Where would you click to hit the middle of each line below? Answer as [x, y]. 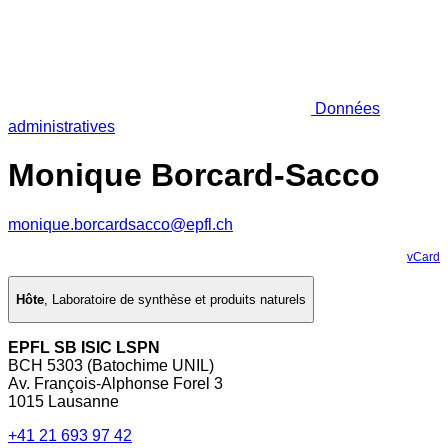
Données [346, 108]
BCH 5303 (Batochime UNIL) [111, 366]
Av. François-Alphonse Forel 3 [115, 384]
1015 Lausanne [63, 402]
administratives [61, 126]
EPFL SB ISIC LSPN [84, 348]
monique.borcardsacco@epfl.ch [120, 224]
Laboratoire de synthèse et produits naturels [179, 300]
